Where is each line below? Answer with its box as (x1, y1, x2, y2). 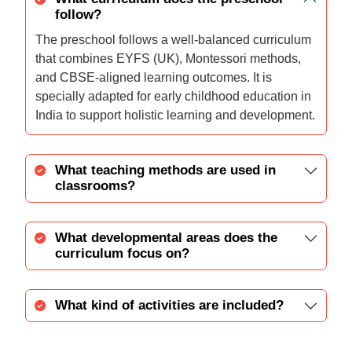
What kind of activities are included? (55, 297, 284, 313)
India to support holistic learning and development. (35, 108, 315, 122)
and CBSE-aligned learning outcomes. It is (35, 70, 272, 84)
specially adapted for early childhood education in (35, 89, 311, 103)
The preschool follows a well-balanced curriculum (35, 32, 311, 46)
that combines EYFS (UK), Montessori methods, (35, 51, 301, 65)
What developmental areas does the (55, 229, 277, 245)
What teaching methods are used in (55, 162, 276, 178)
